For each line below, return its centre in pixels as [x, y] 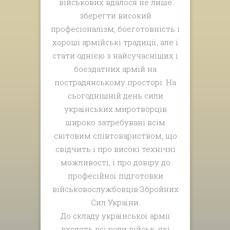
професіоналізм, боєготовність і [116, 28]
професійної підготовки [115, 175]
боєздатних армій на [116, 69]
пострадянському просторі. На [116, 82]
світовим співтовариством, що [115, 135]
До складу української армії [115, 215]
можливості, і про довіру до [115, 162]
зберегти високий [115, 15]
